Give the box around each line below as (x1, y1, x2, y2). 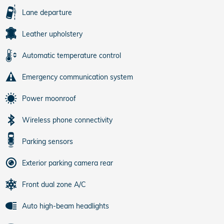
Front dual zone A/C (22, 179, 86, 189)
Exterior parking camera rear (22, 158, 113, 167)
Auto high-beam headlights (22, 201, 109, 210)
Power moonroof (22, 93, 76, 103)
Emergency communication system (22, 72, 133, 81)
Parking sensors (22, 136, 73, 146)
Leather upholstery (22, 29, 82, 38)
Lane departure (22, 7, 72, 17)
